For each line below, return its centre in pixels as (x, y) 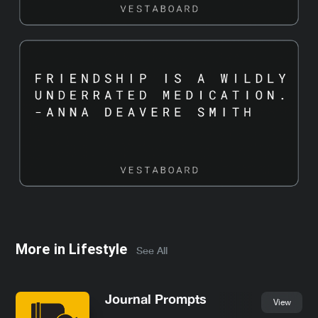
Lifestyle (98, 249)
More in (43, 249)
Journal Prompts (156, 298)
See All (152, 250)
